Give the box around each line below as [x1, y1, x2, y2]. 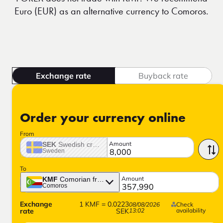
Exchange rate [36, 70, 92, 81]
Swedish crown [58, 140, 106, 149]
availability [176, 207, 206, 215]
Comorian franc [60, 175, 109, 184]
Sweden [42, 147, 65, 155]
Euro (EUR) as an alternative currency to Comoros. [14, 4, 209, 17]
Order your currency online [20, 112, 186, 125]
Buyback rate [138, 70, 188, 81]
